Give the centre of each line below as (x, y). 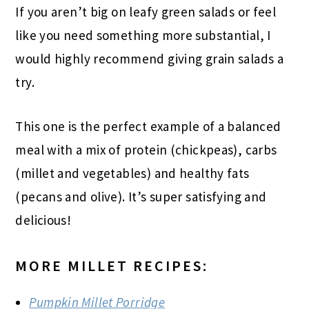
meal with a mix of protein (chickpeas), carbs (146, 149)
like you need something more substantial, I (143, 35)
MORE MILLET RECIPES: (112, 265)
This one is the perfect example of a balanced (148, 126)
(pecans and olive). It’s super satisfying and (141, 196)
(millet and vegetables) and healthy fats (132, 173)
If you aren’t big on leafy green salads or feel (146, 11)
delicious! (43, 220)
